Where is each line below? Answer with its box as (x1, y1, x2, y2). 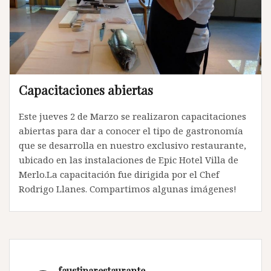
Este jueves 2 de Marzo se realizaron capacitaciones (19, 110, 246, 123)
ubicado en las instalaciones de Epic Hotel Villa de (19, 154, 238, 166)
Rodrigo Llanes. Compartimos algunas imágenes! (19, 183, 237, 195)
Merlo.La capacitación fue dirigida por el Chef (19, 168, 219, 181)
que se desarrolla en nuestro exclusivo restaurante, (19, 139, 246, 152)
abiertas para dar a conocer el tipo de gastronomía (19, 125, 243, 137)
